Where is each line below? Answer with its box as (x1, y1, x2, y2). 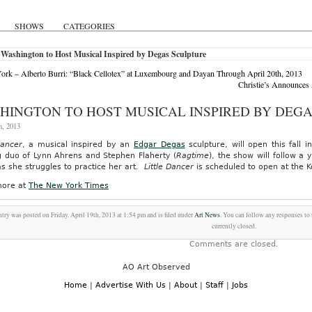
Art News (194, 210, 221, 219)
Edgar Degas (133, 140, 185, 149)
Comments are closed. (189, 240, 279, 249)
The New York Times (28, 181, 109, 190)
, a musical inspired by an (22, 140, 134, 149)
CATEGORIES (63, 20, 115, 31)
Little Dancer (143, 162, 196, 171)
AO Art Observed (122, 263, 190, 272)
